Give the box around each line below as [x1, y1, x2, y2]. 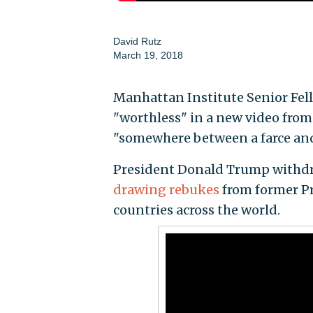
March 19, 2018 [112, 50, 183, 61]
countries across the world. [112, 202, 280, 219]
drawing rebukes [112, 182, 219, 198]
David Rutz [112, 36, 161, 48]
